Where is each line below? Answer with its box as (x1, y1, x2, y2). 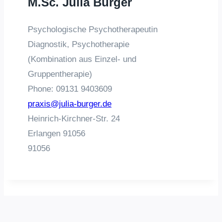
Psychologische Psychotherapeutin (28, 25, 158, 34)
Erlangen (28, 129, 63, 138)
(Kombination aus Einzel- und (28, 55, 136, 64)
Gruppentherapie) (28, 69, 92, 79)
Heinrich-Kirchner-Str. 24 (28, 114, 120, 123)
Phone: (28, 84, 56, 94)
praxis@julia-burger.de (28, 99, 111, 109)
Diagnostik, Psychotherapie (28, 40, 129, 49)
